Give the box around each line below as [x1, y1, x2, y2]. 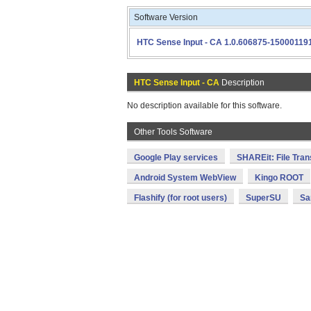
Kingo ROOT [255, 173, 303, 183]
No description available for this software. [127, 101, 282, 110]
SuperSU [246, 193, 281, 203]
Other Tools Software [134, 127, 212, 137]
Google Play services [134, 153, 218, 162]
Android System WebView [134, 173, 236, 183]
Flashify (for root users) [134, 193, 227, 203]
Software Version [134, 12, 198, 22]
